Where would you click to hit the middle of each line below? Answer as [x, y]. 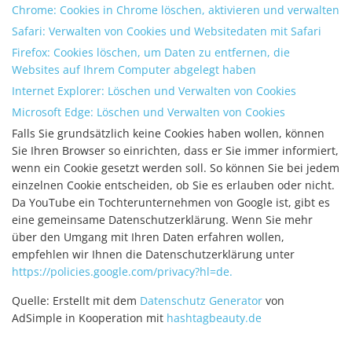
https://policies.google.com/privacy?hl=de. [122, 271]
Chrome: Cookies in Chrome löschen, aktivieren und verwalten [176, 10]
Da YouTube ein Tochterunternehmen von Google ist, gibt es [171, 202]
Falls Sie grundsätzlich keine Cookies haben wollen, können [168, 133]
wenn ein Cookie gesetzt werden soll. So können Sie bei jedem [176, 168]
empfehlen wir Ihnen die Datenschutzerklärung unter [153, 254]
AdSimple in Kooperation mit [89, 318]
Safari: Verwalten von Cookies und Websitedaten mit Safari [167, 31]
